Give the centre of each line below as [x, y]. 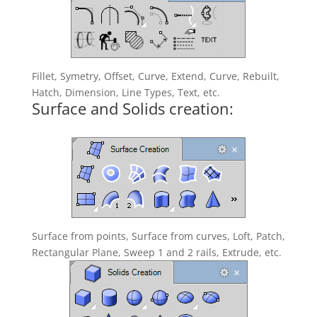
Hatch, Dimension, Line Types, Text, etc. [126, 92]
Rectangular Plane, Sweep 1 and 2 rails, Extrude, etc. [156, 252]
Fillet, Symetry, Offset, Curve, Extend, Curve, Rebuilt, [155, 76]
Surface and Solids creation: [132, 108]
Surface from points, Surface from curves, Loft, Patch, [158, 236]
